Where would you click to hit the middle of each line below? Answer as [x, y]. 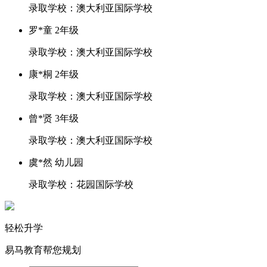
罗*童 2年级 [54, 30]
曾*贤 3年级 [54, 118]
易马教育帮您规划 [43, 250]
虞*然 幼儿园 [56, 162]
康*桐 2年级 [54, 74]
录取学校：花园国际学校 [81, 184]
